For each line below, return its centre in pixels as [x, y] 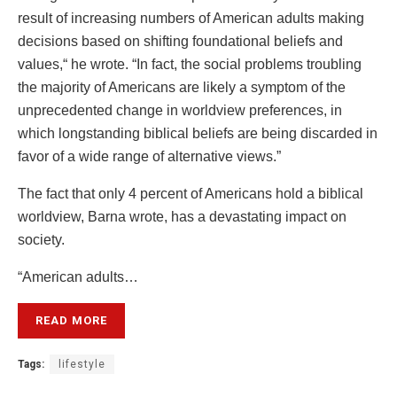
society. [41, 240]
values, [40, 65]
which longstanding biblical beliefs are [140, 134]
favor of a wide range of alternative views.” [149, 157]
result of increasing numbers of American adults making [191, 19]
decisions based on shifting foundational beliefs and [180, 42]
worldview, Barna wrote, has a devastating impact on [182, 217]
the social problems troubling [269, 65]
